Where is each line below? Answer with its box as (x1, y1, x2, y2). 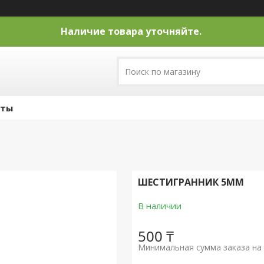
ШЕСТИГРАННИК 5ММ (137, 176, 244, 189)
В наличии (137, 200, 181, 212)
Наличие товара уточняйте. (60, 25, 204, 38)
